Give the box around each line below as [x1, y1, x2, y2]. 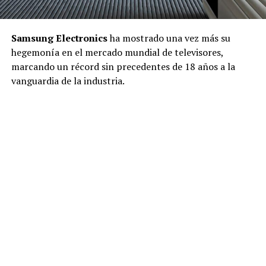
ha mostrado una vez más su [107, 31, 230, 45]
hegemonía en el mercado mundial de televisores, [11, 46, 223, 59]
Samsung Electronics [11, 31, 107, 45]
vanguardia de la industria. [11, 74, 125, 88]
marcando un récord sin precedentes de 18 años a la [11, 60, 235, 74]
